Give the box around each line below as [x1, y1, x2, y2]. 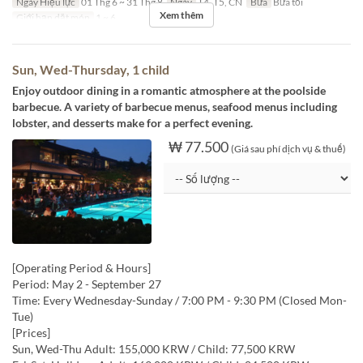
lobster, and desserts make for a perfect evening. [12, 116, 253, 130]
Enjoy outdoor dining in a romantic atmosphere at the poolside [12, 83, 326, 98]
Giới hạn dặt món [15, 11, 90, 24]
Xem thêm [160, 9, 203, 22]
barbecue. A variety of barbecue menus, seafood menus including [12, 100, 337, 114]
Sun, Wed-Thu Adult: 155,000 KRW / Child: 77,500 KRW [12, 342, 295, 357]
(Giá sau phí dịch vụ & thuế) [230, 143, 346, 156]
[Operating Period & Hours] [12, 261, 151, 275]
